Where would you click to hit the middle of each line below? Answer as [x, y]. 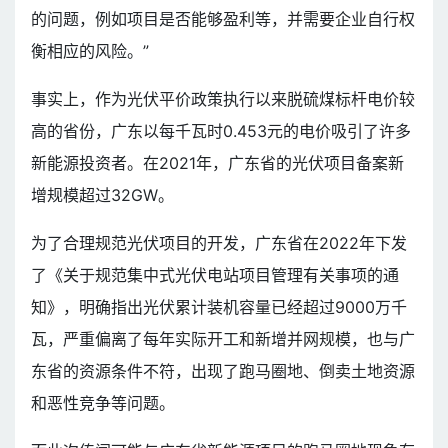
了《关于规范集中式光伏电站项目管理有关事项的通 [215, 274]
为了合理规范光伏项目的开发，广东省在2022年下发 [219, 242]
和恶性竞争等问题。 [103, 402]
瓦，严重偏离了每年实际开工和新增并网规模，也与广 [223, 338]
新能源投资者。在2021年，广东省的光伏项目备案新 [217, 162]
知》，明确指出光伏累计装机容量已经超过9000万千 [219, 306]
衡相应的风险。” [90, 50]
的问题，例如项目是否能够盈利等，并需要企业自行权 [223, 18]
